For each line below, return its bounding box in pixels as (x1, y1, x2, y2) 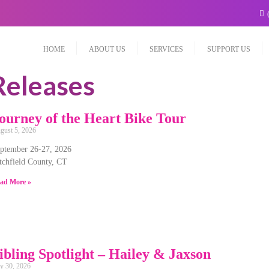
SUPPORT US (207, 45, 250, 53)
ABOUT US (89, 45, 125, 53)
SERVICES (150, 45, 183, 53)
